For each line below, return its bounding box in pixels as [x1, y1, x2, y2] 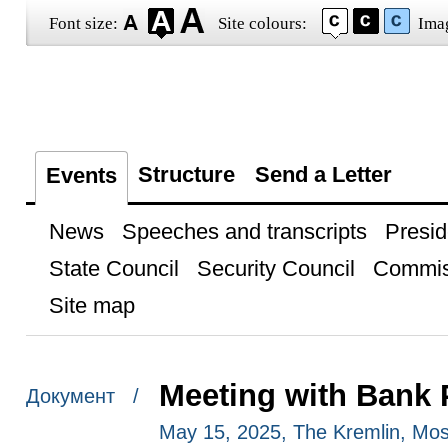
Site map [48, 293, 135, 318]
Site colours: [217, 14, 307, 33]
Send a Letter [254, 162, 392, 187]
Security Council [196, 256, 355, 281]
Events [45, 163, 117, 188]
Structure [137, 162, 235, 187]
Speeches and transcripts [121, 219, 367, 244]
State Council [48, 256, 179, 281]
